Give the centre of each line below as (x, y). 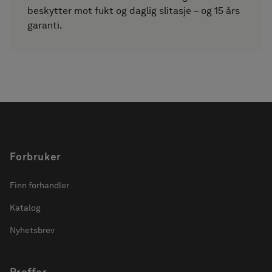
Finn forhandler (39, 185)
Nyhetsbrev (32, 230)
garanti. (45, 25)
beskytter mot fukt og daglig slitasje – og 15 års (134, 11)
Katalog (25, 208)
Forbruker (36, 157)
